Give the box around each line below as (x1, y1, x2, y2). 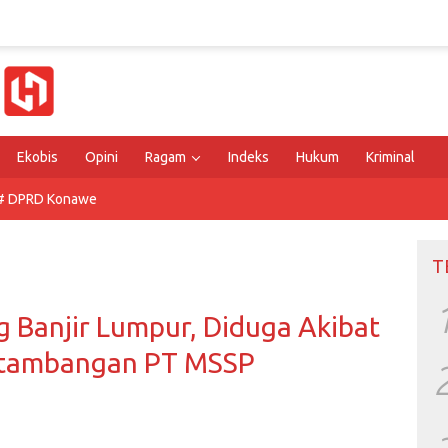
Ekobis (17, 149, 58, 165)
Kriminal (366, 149, 415, 165)
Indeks (228, 149, 269, 165)
